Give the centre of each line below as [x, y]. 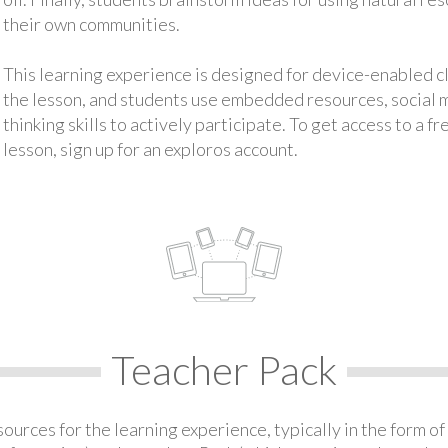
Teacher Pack [224, 369]
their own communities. [91, 24]
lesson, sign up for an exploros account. [150, 149]
